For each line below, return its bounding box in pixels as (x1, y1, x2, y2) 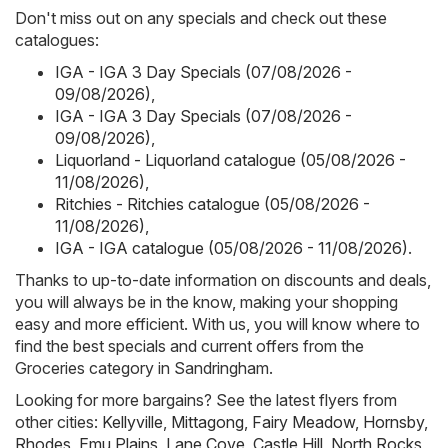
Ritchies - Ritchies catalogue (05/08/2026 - (55, 193, 370, 214)
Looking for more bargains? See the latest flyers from (15, 389, 397, 410)
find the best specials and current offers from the (15, 335, 364, 356)
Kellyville (102, 411, 163, 432)
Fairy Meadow (252, 411, 355, 432)
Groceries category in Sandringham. (15, 357, 273, 378)
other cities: (15, 411, 102, 432)
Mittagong (171, 411, 244, 432)
